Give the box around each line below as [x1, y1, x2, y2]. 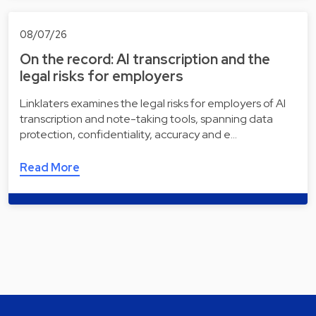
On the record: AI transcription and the [20, 50, 270, 69]
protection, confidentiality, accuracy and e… [20, 127, 237, 142]
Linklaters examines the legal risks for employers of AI [20, 96, 286, 111]
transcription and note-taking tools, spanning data [20, 111, 273, 127]
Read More [20, 160, 80, 176]
